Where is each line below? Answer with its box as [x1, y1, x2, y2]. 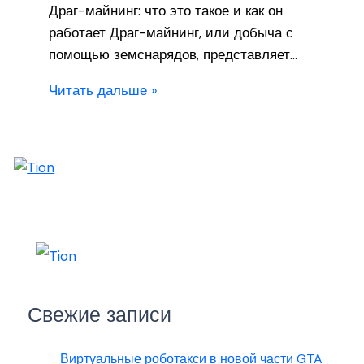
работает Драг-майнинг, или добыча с [48, 24, 293, 42]
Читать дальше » [48, 81, 158, 100]
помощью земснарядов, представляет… [48, 45, 297, 64]
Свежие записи [28, 301, 172, 328]
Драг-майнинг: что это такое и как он [48, 2, 283, 20]
